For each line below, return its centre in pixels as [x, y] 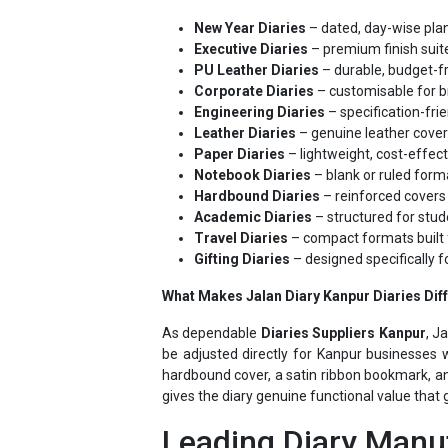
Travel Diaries [241, 202]
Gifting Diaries [242, 223]
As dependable [211, 297]
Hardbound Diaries [257, 160]
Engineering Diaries [259, 76]
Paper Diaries [239, 118]
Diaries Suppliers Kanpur [343, 297]
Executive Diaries [251, 13]
